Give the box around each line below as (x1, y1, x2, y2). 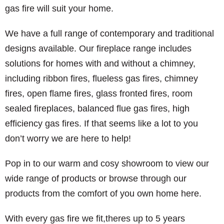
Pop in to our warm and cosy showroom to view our (5, 158, 209, 168)
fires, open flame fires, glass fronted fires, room (5, 88, 192, 98)
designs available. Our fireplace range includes (5, 43, 191, 53)
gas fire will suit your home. (5, 3, 113, 13)
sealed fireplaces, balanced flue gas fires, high (5, 103, 189, 113)
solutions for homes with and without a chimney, (5, 58, 195, 68)
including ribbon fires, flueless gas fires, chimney (5, 73, 198, 83)
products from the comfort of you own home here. (5, 188, 201, 198)
